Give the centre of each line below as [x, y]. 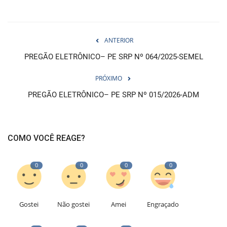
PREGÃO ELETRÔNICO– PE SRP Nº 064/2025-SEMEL [113, 56]
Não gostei [74, 204]
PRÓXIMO [108, 78]
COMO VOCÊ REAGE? [46, 138]
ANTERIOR [119, 40]
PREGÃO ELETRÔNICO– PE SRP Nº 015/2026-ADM [113, 94]
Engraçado [163, 204]
